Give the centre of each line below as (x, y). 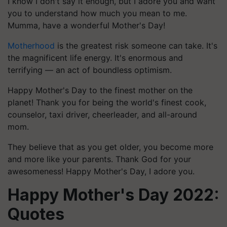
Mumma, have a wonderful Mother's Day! (86, 25)
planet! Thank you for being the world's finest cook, (107, 102)
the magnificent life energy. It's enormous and (95, 58)
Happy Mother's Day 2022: (113, 195)
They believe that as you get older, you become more (110, 147)
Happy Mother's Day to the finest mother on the (100, 90)
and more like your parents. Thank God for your (99, 159)
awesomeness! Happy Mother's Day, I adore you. (101, 171)
